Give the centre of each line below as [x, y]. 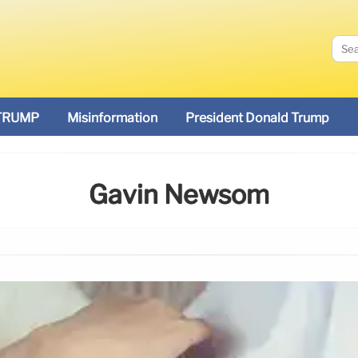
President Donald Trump [257, 118]
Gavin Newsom [179, 195]
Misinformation [112, 118]
